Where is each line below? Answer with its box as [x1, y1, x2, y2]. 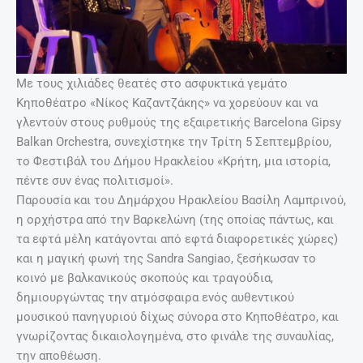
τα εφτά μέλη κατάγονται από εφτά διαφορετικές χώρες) [16, 232, 338, 247]
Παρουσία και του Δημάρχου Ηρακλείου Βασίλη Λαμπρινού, [16, 193, 346, 208]
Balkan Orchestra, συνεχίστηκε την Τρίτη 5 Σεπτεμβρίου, [16, 135, 331, 150]
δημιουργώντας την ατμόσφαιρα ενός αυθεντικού [16, 290, 294, 305]
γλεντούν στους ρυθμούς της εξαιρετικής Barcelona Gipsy [16, 115, 341, 130]
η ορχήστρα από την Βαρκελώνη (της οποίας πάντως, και [16, 212, 334, 228]
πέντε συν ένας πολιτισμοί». [16, 173, 177, 189]
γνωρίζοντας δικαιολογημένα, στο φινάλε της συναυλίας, [16, 329, 334, 344]
